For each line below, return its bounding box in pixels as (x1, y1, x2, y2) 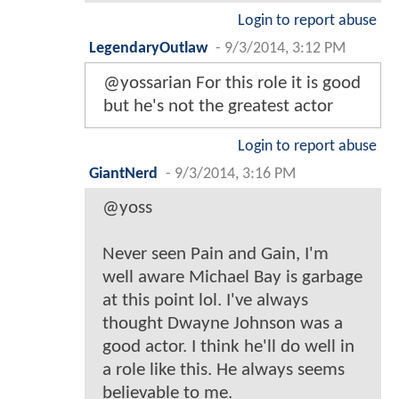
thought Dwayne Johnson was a (102, 314, 343, 334)
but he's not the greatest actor (103, 97, 333, 117)
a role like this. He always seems (102, 361, 345, 380)
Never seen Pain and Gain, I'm (102, 245, 329, 265)
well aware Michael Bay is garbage (102, 268, 362, 288)
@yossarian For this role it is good (103, 74, 361, 94)
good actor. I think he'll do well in (102, 338, 354, 357)
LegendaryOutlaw (89, 41, 208, 57)
